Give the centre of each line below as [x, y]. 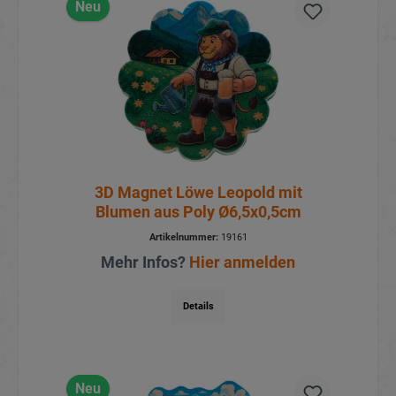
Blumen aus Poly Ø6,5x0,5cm [198, 211]
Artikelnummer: [183, 237]
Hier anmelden [242, 262]
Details [198, 306]
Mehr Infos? [145, 262]
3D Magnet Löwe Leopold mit [198, 192]
